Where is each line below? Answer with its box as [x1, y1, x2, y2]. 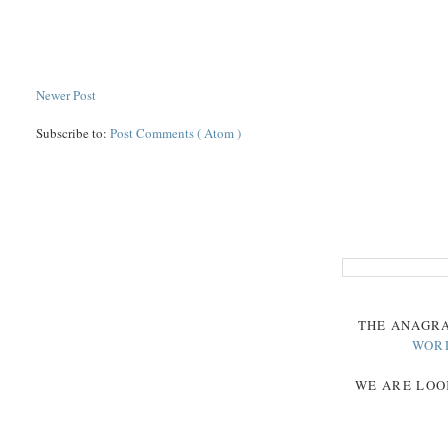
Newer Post [36, 85, 97, 104]
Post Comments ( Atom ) [110, 123, 242, 142]
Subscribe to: [36, 123, 111, 142]
